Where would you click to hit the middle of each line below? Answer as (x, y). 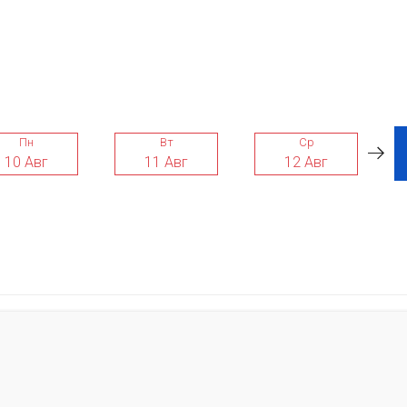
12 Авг (306, 162)
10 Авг (26, 162)
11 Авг (166, 162)
